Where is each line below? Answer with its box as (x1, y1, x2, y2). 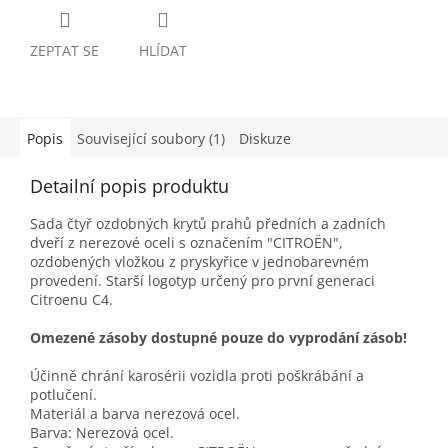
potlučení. (30, 385, 97, 405)
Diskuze (239, 129, 291, 149)
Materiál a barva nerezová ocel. (30, 404, 240, 424)
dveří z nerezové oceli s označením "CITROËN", (30, 233, 343, 253)
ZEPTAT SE (30, 41, 99, 61)
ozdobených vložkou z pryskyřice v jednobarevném (30, 252, 369, 272)
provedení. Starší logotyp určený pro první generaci (30, 271, 375, 291)
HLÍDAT (139, 41, 187, 61)
